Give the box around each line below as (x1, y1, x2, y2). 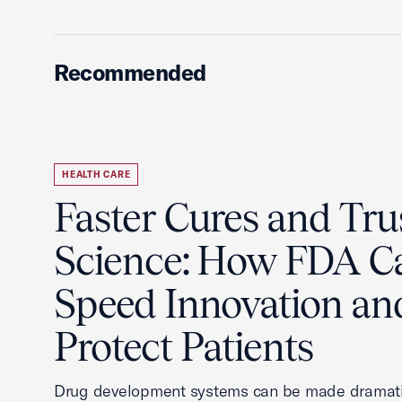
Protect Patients (54, 324, 314, 370)
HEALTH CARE (62, 169, 131, 180)
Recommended (54, 58, 206, 86)
